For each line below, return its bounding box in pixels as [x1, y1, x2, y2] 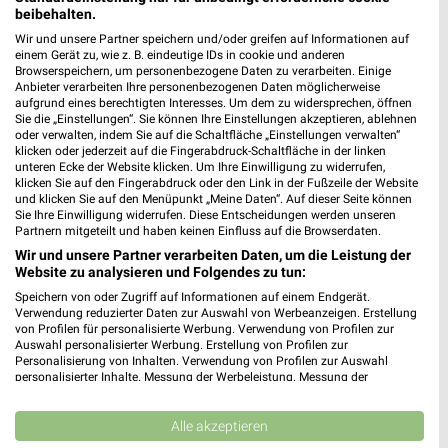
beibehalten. [15, 5, 96, 22]
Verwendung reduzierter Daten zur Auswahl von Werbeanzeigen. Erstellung [15, 305, 417, 320]
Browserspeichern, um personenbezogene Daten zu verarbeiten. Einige [15, 63, 391, 78]
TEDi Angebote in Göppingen [102, 273, 294, 292]
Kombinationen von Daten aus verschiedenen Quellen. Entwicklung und [15, 401, 399, 416]
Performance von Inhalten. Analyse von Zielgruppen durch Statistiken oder [15, 385, 415, 400]
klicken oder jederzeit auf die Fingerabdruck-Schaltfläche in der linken [15, 143, 386, 158]
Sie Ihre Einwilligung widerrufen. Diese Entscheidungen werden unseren [15, 207, 396, 222]
